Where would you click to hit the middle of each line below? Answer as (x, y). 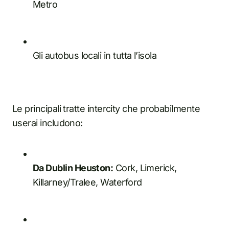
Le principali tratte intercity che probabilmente (106, 108)
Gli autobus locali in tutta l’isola (95, 55)
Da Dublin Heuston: (73, 168)
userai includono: (48, 123)
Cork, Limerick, (145, 168)
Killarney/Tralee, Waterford (87, 182)
